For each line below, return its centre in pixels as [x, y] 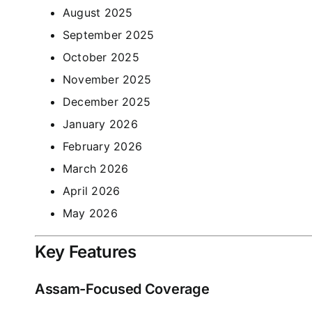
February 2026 [102, 147]
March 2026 [95, 169]
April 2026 [91, 191]
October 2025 [101, 57]
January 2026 [100, 124]
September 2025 [108, 35]
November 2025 [107, 80]
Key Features [85, 252]
